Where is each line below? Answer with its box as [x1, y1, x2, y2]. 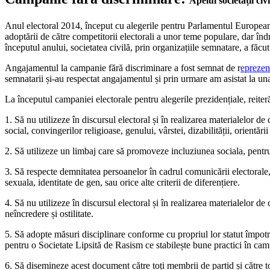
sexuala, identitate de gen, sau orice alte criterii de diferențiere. [5, 177, 240, 187]
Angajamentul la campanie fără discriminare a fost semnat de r [5, 62, 240, 73]
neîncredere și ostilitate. [5, 208, 93, 219]
